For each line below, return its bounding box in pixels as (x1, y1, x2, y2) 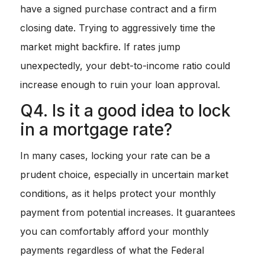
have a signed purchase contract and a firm (20, 3, 216, 15)
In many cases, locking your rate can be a (20, 150, 210, 162)
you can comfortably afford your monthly (20, 225, 209, 238)
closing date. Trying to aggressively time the (20, 22, 215, 34)
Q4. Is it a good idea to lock (20, 101, 231, 121)
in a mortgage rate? (20, 119, 172, 140)
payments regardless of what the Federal (20, 244, 204, 257)
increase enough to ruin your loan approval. (20, 79, 220, 91)
